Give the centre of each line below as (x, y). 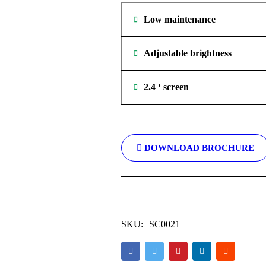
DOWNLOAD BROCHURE (198, 148)
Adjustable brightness (188, 53)
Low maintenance (180, 19)
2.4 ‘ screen (167, 87)
